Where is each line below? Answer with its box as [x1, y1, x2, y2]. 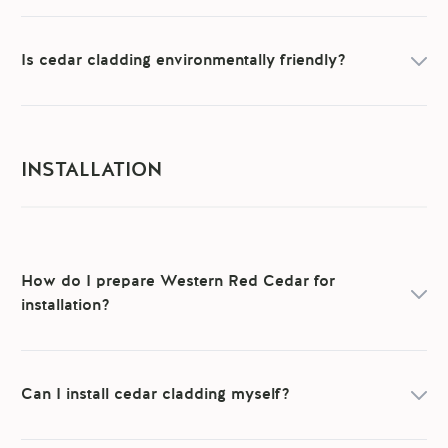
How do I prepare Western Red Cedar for [21, 274, 336, 291]
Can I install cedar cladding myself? [21, 387, 291, 404]
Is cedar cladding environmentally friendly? [21, 53, 347, 70]
